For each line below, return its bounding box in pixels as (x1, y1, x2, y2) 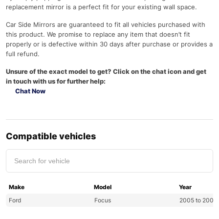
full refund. (6, 50, 40, 58)
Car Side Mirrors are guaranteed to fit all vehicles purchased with (6, 21, 205, 28)
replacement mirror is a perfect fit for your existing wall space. (6, 3, 197, 11)
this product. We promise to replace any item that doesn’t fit (6, 30, 190, 38)
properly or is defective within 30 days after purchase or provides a (6, 40, 213, 48)
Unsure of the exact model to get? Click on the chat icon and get (6, 67, 206, 75)
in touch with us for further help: (6, 77, 106, 85)
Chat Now (14, 87, 46, 95)
